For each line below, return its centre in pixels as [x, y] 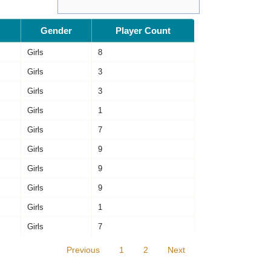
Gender [56, 30]
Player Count [143, 30]
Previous [83, 250]
